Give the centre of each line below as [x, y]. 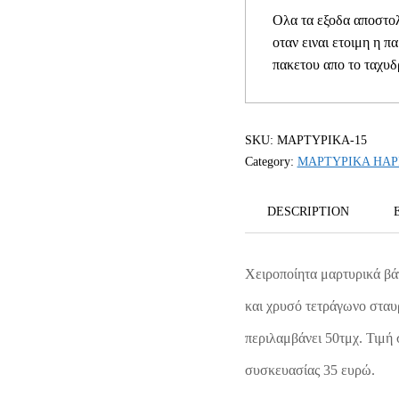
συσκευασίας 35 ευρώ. [309, 370]
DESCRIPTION [308, 212]
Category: [271, 162]
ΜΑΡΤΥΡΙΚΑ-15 [322, 141]
